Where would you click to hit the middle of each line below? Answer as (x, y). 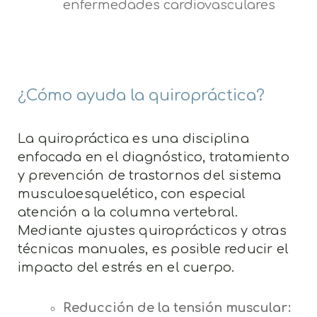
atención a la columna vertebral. (128, 212)
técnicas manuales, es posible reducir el (154, 249)
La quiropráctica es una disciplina (133, 138)
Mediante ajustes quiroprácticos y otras (152, 230)
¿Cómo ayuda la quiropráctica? (141, 95)
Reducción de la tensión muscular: (177, 307)
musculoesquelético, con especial (132, 194)
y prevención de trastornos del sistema (150, 175)
